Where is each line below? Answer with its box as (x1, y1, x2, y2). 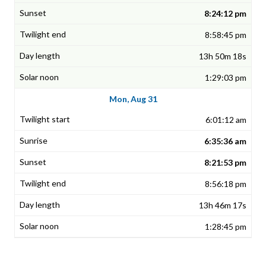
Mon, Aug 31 (109, 94, 157, 104)
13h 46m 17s (199, 200, 246, 211)
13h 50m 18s (199, 51, 246, 62)
